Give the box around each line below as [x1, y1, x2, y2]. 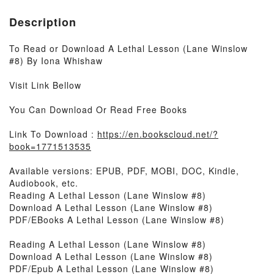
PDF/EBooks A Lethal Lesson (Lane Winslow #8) [9, 213, 224, 226]
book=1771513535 [9, 140, 91, 152]
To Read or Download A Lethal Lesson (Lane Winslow [9, 42, 248, 54]
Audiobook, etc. [9, 177, 78, 189]
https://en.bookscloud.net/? [97, 128, 218, 140]
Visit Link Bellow [9, 79, 81, 91]
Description [9, 14, 76, 30]
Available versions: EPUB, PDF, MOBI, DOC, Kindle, [9, 165, 239, 177]
